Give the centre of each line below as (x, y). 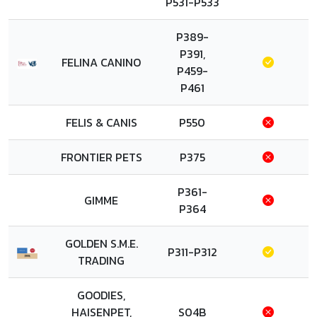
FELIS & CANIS (101, 122)
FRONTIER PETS (101, 157)
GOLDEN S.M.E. (101, 243)
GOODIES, (101, 295)
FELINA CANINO (101, 62)
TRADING (101, 260)
